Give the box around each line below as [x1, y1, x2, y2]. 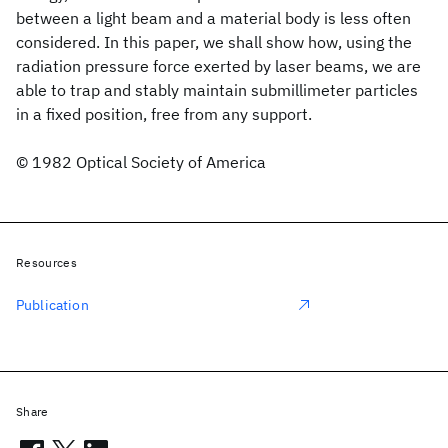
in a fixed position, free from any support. [16, 104, 312, 124]
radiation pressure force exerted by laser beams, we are [16, 56, 421, 76]
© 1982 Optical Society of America [16, 152, 266, 172]
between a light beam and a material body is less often [16, 8, 411, 28]
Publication [16, 296, 89, 314]
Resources [16, 255, 77, 270]
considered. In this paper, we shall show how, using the [16, 32, 412, 52]
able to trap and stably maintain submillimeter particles [16, 80, 418, 100]
